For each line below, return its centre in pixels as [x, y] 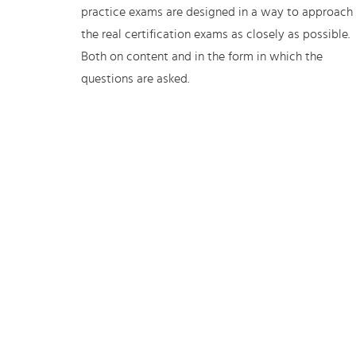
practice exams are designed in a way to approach [217, 12]
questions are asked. [135, 79]
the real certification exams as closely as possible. [215, 34]
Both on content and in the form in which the [202, 56]
